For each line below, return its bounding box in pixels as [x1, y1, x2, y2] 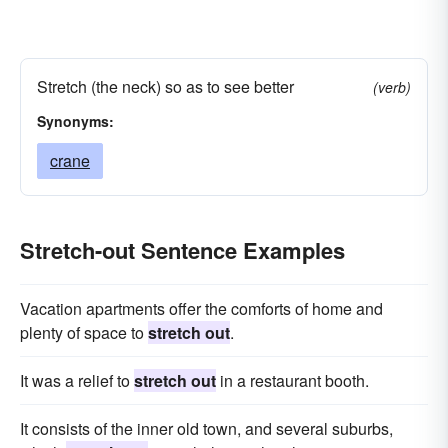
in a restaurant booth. [216, 369, 369, 392]
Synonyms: [37, 111, 114, 131]
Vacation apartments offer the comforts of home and [20, 297, 383, 320]
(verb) [373, 77, 411, 97]
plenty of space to [20, 321, 148, 344]
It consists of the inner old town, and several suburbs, [20, 417, 393, 440]
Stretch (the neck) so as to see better [37, 75, 294, 98]
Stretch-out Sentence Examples [20, 234, 345, 266]
